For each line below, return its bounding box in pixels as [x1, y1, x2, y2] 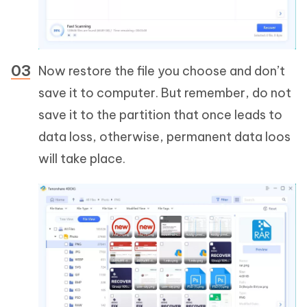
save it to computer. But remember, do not [38, 84, 291, 101]
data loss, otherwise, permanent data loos [38, 128, 291, 145]
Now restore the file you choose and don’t [38, 62, 285, 79]
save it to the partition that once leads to [38, 106, 282, 123]
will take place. [38, 150, 125, 167]
